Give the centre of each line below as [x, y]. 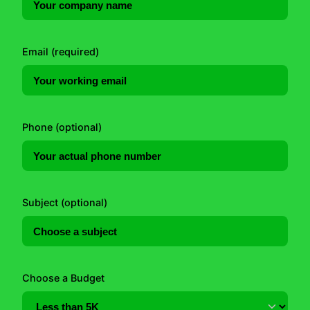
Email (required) [61, 52]
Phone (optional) [62, 127]
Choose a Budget [63, 278]
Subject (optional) [65, 203]
